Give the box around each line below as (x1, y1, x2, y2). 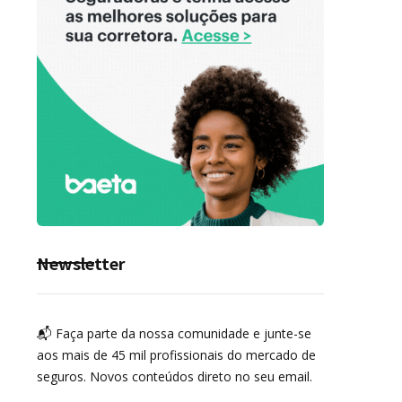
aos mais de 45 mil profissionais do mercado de (37, 346, 316, 363)
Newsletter (37, 251, 126, 275)
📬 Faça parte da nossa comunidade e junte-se (37, 325, 311, 342)
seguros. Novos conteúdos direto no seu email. (37, 368, 312, 385)
